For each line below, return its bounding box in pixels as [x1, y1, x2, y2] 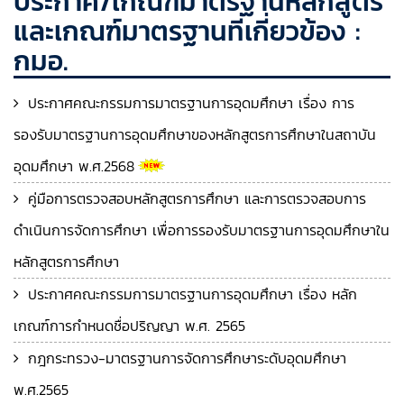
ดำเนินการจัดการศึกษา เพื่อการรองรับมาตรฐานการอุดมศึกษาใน [14, 219, 390, 241]
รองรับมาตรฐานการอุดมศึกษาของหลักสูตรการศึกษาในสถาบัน [14, 124, 376, 145]
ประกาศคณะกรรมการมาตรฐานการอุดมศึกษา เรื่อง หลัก [28, 283, 357, 305]
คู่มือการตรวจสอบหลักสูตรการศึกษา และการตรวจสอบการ [28, 188, 366, 209]
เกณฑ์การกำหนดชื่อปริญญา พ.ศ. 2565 [14, 315, 245, 336]
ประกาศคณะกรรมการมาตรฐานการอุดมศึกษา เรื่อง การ [28, 92, 354, 114]
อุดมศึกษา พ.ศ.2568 [14, 155, 134, 177]
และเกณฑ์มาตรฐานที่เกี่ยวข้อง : [14, 11, 361, 51]
